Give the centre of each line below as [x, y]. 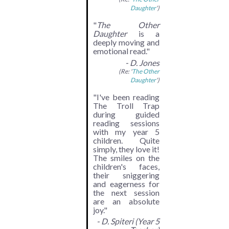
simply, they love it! [126, 149]
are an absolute [126, 201]
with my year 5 [126, 131]
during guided [126, 114]
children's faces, [126, 166]
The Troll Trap [126, 105]
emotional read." [121, 51]
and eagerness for [126, 184]
